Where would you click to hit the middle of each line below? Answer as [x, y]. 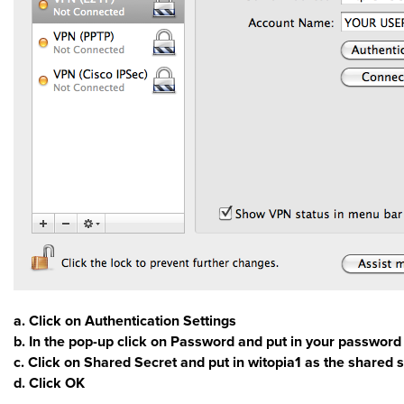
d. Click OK [49, 383]
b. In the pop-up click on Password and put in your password [207, 342]
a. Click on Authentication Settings [125, 321]
